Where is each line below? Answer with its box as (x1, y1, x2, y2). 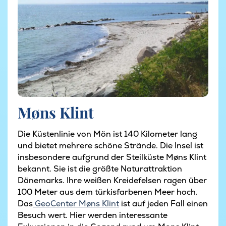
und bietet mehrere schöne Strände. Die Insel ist (18, 140, 203, 151)
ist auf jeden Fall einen (119, 198, 208, 209)
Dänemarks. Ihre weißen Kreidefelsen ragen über (18, 175, 207, 186)
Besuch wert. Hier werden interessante (18, 209, 167, 220)
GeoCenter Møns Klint (33, 198, 119, 209)
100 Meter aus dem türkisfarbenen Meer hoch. (18, 186, 198, 197)
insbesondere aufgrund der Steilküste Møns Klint (18, 151, 206, 162)
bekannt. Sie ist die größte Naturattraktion (18, 163, 182, 174)
